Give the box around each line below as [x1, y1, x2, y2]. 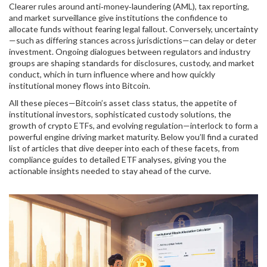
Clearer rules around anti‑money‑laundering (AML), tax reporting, [9, 1, 249, 11]
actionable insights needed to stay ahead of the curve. [9, 166, 211, 176]
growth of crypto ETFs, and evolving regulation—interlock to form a [9, 120, 258, 131]
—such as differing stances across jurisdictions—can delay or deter [9, 35, 256, 45]
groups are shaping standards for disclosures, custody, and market [9, 58, 254, 68]
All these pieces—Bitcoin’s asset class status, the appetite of [9, 98, 237, 108]
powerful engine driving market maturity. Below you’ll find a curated [9, 132, 258, 142]
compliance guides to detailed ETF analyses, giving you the [9, 154, 226, 164]
